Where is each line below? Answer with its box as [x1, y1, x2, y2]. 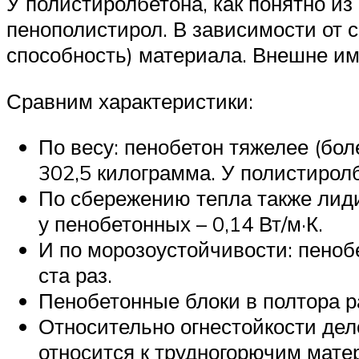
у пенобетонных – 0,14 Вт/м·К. [38, 211, 323, 237]
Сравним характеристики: [6, 87, 253, 114]
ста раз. [38, 262, 112, 288]
